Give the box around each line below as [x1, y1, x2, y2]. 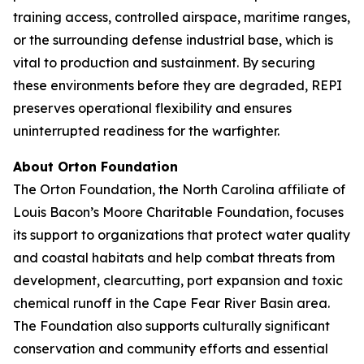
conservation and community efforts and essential [13, 340, 328, 357]
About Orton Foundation [13, 158, 178, 175]
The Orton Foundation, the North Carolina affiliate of [13, 181, 345, 197]
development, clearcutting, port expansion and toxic [13, 272, 343, 288]
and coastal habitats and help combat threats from [13, 249, 335, 266]
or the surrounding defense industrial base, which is [13, 32, 333, 48]
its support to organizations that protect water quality [13, 227, 350, 243]
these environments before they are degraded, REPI [13, 77, 342, 93]
